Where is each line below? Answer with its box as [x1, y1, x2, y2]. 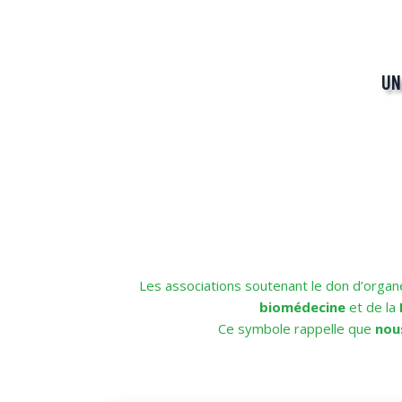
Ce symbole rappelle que [218, 319, 375, 337]
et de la [345, 298, 399, 316]
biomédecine [258, 298, 345, 316]
